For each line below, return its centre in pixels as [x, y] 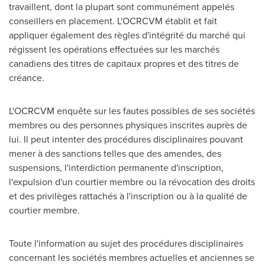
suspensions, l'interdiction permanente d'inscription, [116, 168]
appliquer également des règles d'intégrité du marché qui [127, 35]
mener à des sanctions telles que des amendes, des [115, 153]
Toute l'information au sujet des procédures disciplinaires [126, 243]
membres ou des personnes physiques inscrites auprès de [128, 125]
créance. [28, 78]
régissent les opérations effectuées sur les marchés [114, 49]
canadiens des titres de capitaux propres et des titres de [124, 64]
